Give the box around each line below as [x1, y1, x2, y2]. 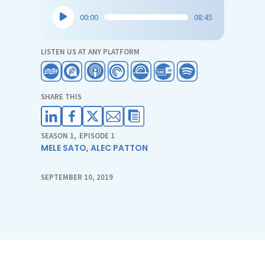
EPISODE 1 [79, 130, 115, 141]
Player [52, 20, 80, 33]
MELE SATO [41, 141, 86, 154]
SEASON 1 [41, 130, 74, 141]
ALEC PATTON [91, 141, 148, 154]
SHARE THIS [41, 91, 82, 102]
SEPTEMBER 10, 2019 [41, 172, 113, 182]
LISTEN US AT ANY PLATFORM [41, 46, 140, 57]
